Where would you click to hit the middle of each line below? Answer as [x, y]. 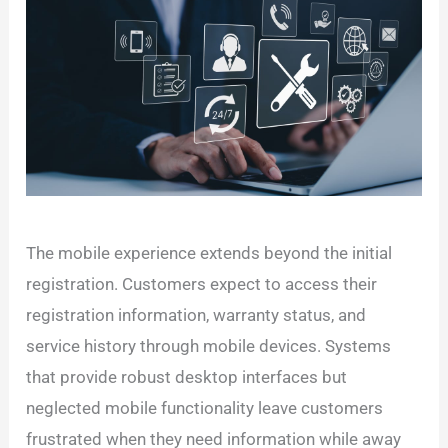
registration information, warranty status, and [196, 315]
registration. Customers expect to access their [202, 284]
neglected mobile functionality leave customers [205, 408]
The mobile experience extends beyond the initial [209, 253]
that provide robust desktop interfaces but [187, 377]
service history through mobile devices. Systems [209, 346]
